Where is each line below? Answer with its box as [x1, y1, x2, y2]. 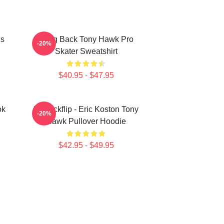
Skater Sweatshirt [54, 47, 117, 55]
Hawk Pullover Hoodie [46, 117, 126, 125]
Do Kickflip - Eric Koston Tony [33, 105, 138, 113]
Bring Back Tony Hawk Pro [38, 35, 133, 43]
